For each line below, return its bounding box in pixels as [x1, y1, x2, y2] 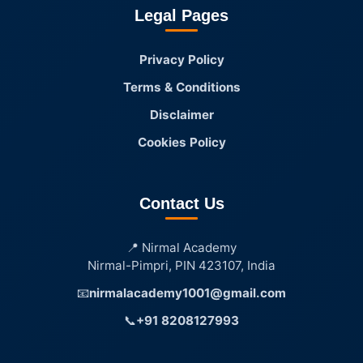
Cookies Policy [137, 134, 226, 150]
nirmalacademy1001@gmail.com [89, 284, 286, 301]
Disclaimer [149, 106, 214, 122]
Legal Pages [135, 6, 228, 24]
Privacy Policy [139, 51, 224, 67]
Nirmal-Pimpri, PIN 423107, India [88, 257, 275, 273]
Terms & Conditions [122, 79, 241, 95]
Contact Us [139, 194, 224, 212]
